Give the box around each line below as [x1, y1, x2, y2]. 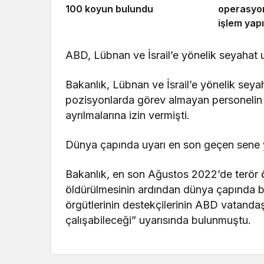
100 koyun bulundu [65, 2, 153, 15]
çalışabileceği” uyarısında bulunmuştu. [65, 213, 252, 226]
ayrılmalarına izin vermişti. [65, 108, 190, 121]
